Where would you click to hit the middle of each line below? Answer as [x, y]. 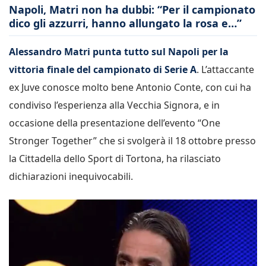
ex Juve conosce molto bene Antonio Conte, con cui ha [130, 87]
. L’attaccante [225, 69]
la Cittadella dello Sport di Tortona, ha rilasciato [115, 158]
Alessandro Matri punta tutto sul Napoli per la [119, 51]
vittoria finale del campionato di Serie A [103, 69]
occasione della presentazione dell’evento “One [115, 123]
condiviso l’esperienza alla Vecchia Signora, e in [114, 105]
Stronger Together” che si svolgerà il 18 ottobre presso [132, 140]
